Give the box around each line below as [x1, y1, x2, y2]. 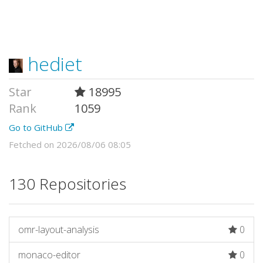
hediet [23, 51, 82, 76]
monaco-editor [18, 248, 80, 261]
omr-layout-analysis [18, 223, 99, 236]
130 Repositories [9, 173, 126, 194]
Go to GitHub [9, 122, 65, 133]
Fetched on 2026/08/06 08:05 [9, 139, 131, 150]
